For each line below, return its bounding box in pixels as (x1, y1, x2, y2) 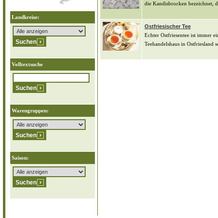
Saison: (12, 155, 29, 161)
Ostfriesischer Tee (145, 23, 191, 29)
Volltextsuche (12, 61, 43, 68)
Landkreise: (12, 14, 39, 20)
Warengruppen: (12, 108, 49, 114)
